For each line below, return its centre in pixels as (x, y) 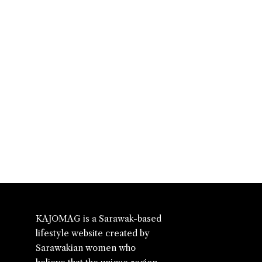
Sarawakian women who (86, 248)
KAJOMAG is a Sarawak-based (99, 219)
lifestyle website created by (93, 234)
